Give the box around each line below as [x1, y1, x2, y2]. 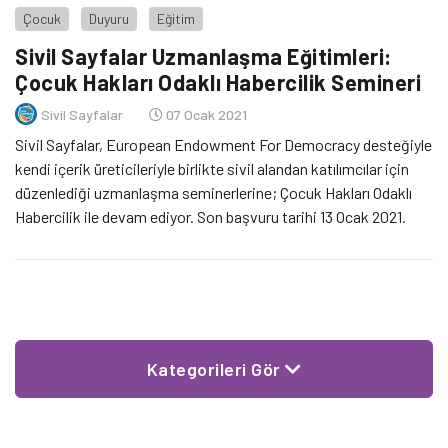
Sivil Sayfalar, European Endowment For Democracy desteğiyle [15, 135, 432, 155]
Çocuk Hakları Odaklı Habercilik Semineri [15, 69, 421, 96]
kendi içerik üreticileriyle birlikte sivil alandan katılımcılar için [15, 159, 409, 179]
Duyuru [89, 10, 129, 27]
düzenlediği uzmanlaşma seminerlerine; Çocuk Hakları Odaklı [15, 183, 412, 203]
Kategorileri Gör [146, 358, 285, 381]
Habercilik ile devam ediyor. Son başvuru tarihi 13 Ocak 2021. [15, 207, 406, 227]
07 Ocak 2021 [163, 105, 247, 123]
